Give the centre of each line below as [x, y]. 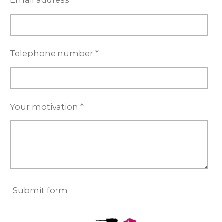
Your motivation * [47, 106]
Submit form [40, 191]
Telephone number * [54, 53]
